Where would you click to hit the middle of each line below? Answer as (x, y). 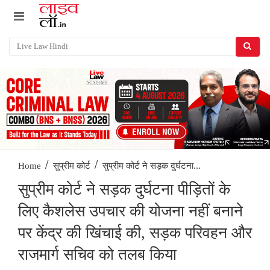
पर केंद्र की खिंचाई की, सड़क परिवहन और (135, 233)
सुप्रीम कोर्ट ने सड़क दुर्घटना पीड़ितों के (124, 190)
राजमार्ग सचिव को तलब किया (97, 255)
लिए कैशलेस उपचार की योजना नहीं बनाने (130, 212)
